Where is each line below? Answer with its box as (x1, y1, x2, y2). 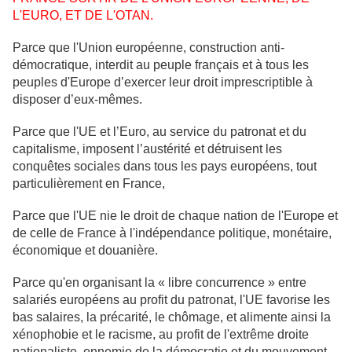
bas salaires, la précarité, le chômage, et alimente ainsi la (13, 310, 331, 324)
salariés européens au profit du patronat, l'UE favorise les (13, 293, 330, 307)
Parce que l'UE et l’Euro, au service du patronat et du (13, 125, 306, 139)
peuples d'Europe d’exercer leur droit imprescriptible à (13, 75, 313, 90)
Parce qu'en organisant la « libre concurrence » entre (13, 276, 306, 290)
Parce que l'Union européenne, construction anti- (13, 41, 284, 55)
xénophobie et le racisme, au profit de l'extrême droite (13, 328, 309, 342)
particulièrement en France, (13, 177, 165, 191)
